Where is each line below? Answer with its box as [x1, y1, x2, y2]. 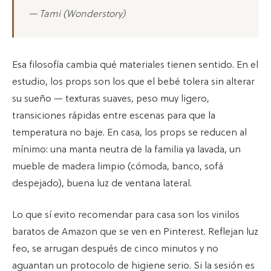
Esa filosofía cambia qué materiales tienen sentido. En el [12, 59, 258, 71]
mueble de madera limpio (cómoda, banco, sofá [12, 161, 223, 172]
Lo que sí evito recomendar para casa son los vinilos [12, 209, 240, 221]
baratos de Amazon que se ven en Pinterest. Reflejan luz [12, 226, 258, 238]
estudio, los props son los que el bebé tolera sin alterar [12, 76, 255, 88]
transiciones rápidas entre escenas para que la [12, 110, 215, 122]
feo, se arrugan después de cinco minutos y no [12, 243, 218, 255]
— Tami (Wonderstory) [28, 8, 125, 20]
